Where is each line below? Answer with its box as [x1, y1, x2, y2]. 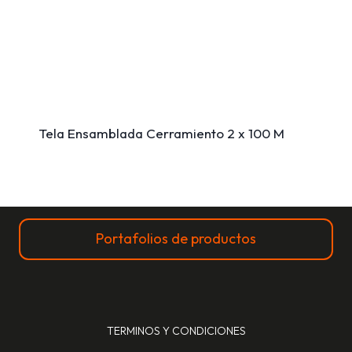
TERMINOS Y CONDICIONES [106, 324, 246, 339]
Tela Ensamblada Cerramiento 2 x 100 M [38, 124, 284, 141]
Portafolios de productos [96, 229, 256, 248]
